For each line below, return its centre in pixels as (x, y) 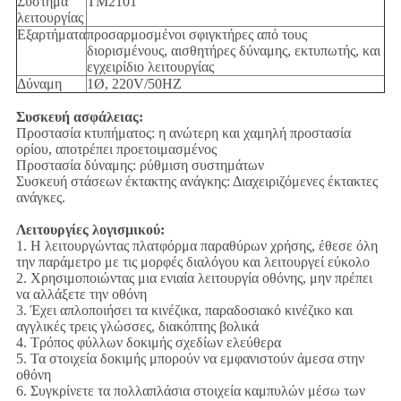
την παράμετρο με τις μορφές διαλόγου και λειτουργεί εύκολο (192, 262)
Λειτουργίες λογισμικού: (90, 230)
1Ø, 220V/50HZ (134, 84)
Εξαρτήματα (51, 35)
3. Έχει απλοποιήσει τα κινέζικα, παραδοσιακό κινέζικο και (184, 311)
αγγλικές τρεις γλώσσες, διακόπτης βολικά (137, 327)
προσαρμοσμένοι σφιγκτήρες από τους (196, 35)
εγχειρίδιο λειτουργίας (150, 67)
